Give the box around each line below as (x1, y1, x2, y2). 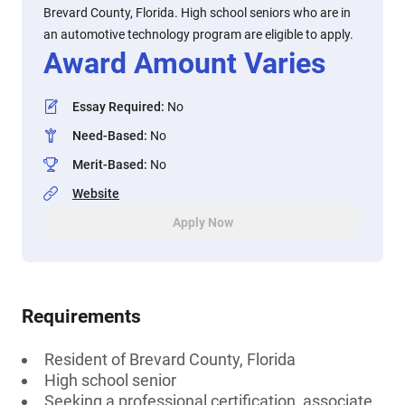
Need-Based (72, 128, 144, 143)
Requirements (22, 306, 141, 327)
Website (72, 186, 119, 201)
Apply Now (172, 215, 233, 230)
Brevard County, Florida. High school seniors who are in (43, 5, 351, 20)
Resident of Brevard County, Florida (44, 350, 296, 369)
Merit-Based (72, 157, 144, 172)
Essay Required (72, 99, 161, 114)
